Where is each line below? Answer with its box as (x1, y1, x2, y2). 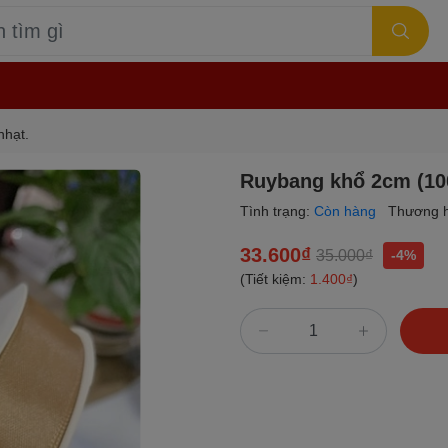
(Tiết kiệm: (240, 271, 310, 287)
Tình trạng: (240, 203, 314, 219)
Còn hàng (314, 203, 380, 219)
